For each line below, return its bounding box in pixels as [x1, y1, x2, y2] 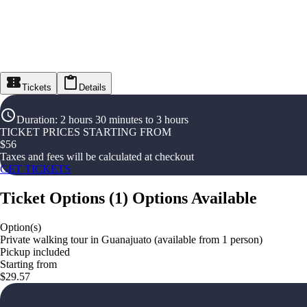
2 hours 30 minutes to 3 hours [60, 114, 188, 126]
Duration [16, 114, 55, 126]
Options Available [132, 189, 257, 208]
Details [79, 82, 106, 93]
